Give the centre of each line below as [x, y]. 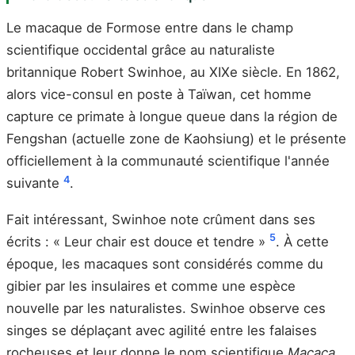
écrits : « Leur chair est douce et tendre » [138, 241]
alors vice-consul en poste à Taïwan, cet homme [159, 95]
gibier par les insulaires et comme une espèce [151, 286]
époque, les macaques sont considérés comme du [165, 263]
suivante [35, 183]
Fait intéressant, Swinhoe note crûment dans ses [161, 219]
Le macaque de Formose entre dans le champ [150, 28]
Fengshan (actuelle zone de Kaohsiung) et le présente [176, 139]
